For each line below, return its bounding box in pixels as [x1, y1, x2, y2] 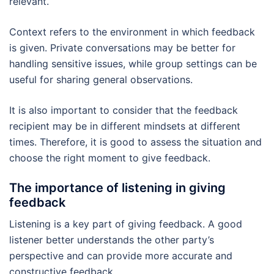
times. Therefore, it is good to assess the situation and [9, 135, 262, 148]
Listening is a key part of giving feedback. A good [9, 217, 242, 230]
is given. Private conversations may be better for [9, 41, 235, 54]
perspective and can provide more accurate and [9, 249, 232, 262]
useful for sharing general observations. [9, 73, 193, 86]
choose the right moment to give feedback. [9, 151, 210, 164]
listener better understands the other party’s [9, 233, 214, 246]
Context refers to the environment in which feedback [9, 25, 255, 38]
